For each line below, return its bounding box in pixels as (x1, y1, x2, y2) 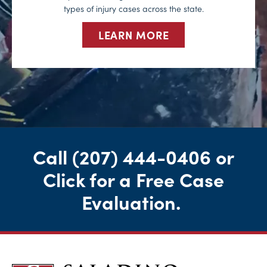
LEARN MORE (98, 27, 169, 42)
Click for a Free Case (43, 165, 224, 193)
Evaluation (82, 188, 176, 215)
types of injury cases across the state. (63, 2, 204, 15)
